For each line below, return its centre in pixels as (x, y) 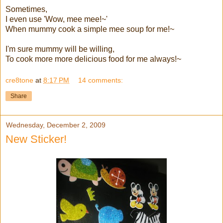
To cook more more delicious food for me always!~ (93, 59)
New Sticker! (36, 139)
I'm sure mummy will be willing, (60, 49)
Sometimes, (26, 9)
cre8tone (19, 80)
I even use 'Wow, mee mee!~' (56, 19)
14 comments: (101, 80)
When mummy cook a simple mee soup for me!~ (90, 29)
